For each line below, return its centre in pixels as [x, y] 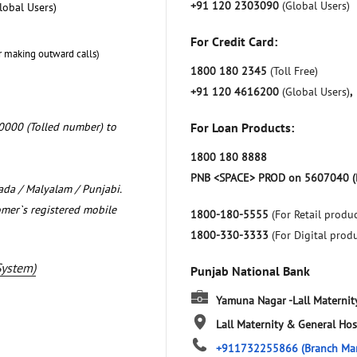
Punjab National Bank [250, 271]
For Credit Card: [234, 41]
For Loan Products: [242, 127]
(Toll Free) [294, 71]
